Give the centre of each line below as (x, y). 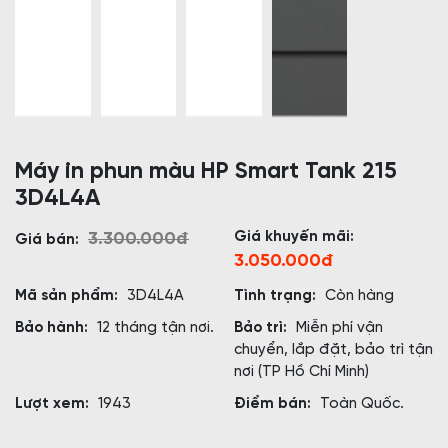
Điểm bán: (274, 404)
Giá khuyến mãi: (294, 237)
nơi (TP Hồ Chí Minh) (301, 372)
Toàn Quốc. (362, 404)
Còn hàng (359, 296)
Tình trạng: (277, 296)
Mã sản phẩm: (68, 296)
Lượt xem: (54, 404)
